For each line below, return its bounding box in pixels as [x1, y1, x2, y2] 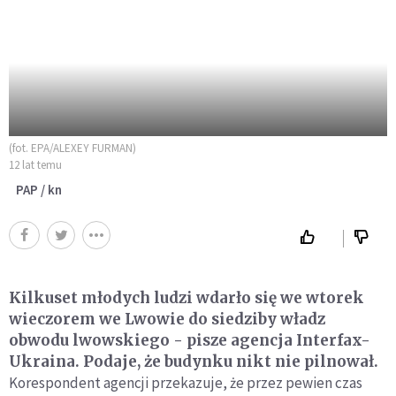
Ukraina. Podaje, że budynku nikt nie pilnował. [9, 352, 378, 371]
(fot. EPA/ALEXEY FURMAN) [9, 141, 136, 156]
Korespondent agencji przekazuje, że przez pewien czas [9, 373, 362, 392]
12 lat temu [9, 157, 62, 172]
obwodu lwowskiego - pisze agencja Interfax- [9, 331, 370, 350]
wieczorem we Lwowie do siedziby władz [9, 309, 325, 329]
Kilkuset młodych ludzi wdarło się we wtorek [9, 288, 364, 308]
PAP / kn [16, 181, 62, 198]
